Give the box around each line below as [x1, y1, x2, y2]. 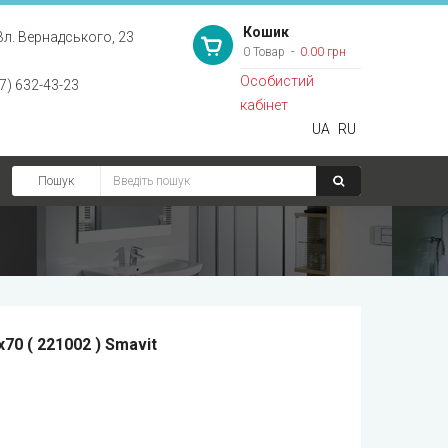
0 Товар [242, 45, 285, 59]
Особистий [239, 73, 314, 89]
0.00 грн [296, 45, 346, 59]
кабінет [239, 97, 288, 113]
